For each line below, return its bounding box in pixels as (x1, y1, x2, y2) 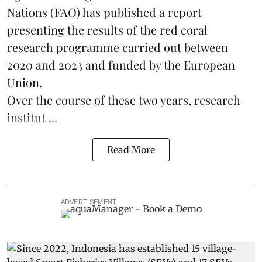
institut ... (7, 109, 57, 125)
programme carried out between (56, 39, 228, 55)
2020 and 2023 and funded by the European (7, 56, 235, 73)
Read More (107, 143, 155, 156)
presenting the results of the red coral (7, 21, 208, 37)
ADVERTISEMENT (60, 198, 117, 205)
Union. (7, 74, 42, 90)
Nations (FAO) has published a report (7, 4, 202, 20)
